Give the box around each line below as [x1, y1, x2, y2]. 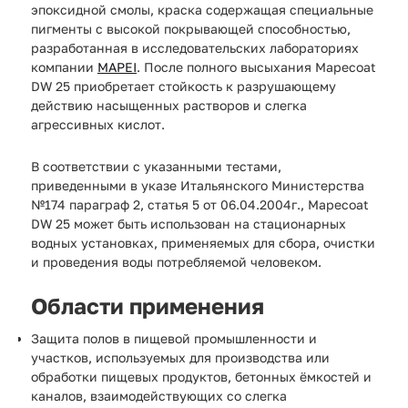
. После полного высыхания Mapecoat [137, 58, 376, 75]
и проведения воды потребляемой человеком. [31, 253, 321, 270]
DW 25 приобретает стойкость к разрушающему [31, 77, 336, 94]
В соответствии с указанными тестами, [31, 158, 281, 174]
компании [31, 58, 97, 75]
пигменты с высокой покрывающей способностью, [31, 20, 351, 36]
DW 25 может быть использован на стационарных [31, 215, 346, 231]
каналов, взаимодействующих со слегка [31, 387, 287, 403]
